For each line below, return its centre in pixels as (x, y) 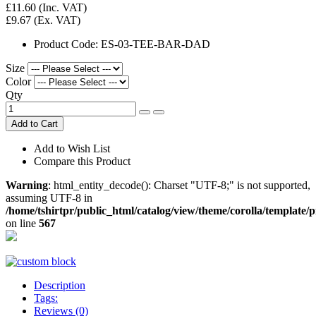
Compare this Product (82, 161)
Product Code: (67, 44)
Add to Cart (35, 123)
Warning (27, 185)
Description (60, 285)
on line (22, 223)
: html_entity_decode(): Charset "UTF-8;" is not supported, (179, 185)
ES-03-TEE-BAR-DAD (156, 44)
